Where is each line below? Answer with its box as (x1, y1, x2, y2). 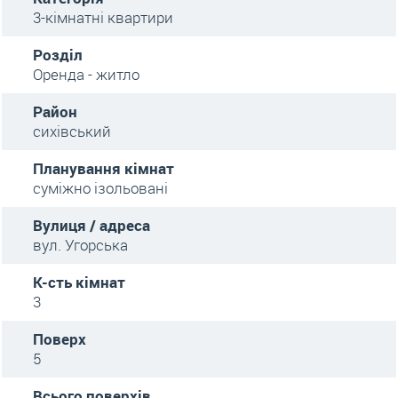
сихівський (33, 121, 111, 141)
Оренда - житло (33, 64, 139, 84)
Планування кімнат (33, 158, 174, 179)
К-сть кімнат (33, 272, 125, 292)
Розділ (33, 44, 83, 65)
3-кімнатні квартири (33, 7, 173, 28)
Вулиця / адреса (33, 215, 150, 235)
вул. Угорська (33, 235, 128, 255)
